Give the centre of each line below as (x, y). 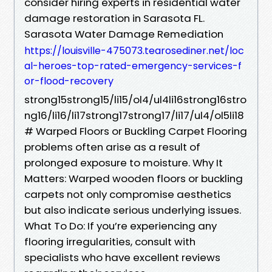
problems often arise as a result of (112, 147)
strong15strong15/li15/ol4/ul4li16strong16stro (135, 99)
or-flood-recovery (69, 81)
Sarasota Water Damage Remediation (124, 34)
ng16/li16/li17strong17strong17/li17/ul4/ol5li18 (134, 115)
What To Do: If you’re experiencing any (121, 226)
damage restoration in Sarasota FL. (114, 18)
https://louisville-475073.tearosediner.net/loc (134, 50)
